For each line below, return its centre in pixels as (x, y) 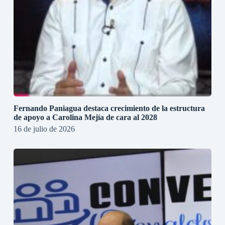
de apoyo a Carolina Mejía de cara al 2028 (85, 118)
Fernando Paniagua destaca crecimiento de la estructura (109, 108)
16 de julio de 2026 (44, 129)
